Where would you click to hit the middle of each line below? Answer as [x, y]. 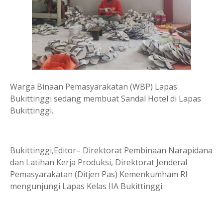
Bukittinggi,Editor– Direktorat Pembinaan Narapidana [111, 150]
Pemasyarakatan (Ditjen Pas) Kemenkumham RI [99, 174]
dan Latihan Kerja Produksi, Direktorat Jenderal [99, 162]
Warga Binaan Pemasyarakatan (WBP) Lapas [94, 87]
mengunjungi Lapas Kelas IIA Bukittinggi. [87, 186]
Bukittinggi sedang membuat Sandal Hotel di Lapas [106, 99]
